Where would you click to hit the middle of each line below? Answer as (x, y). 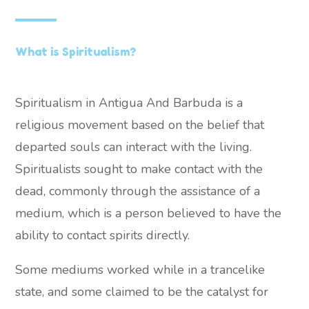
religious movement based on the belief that (140, 125)
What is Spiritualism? (76, 51)
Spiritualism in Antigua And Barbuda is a (129, 103)
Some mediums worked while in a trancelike (140, 270)
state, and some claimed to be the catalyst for (142, 292)
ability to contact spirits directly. (103, 236)
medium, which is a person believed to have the (149, 213)
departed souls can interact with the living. (134, 147)
